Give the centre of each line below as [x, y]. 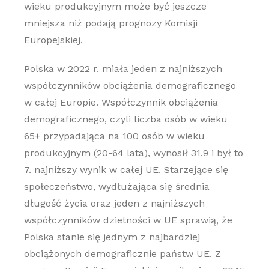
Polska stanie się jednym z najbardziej [112, 237]
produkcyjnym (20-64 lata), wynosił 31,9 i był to [133, 153]
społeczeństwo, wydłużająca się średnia [116, 186]
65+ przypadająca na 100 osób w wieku [114, 136]
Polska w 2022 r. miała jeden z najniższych [123, 69]
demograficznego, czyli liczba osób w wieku [125, 119]
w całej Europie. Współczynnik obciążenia [121, 102]
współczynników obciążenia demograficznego [130, 86]
